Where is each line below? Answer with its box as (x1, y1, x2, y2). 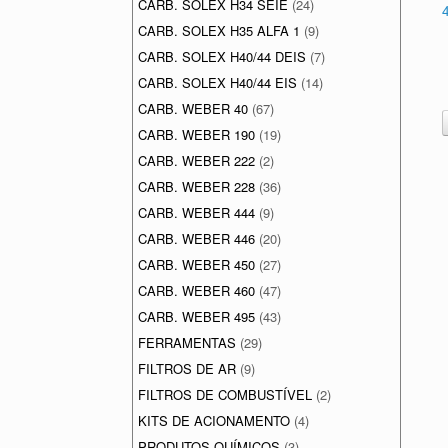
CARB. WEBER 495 (138, 307, 255, 326)
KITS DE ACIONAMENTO (138, 411, 290, 430)
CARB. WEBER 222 (138, 151, 255, 170)
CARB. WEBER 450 (138, 255, 255, 274)
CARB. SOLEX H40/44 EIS (138, 73, 297, 92)
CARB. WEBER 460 (138, 281, 255, 300)
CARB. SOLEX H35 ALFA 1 (138, 21, 300, 40)
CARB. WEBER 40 (138, 99, 248, 118)
